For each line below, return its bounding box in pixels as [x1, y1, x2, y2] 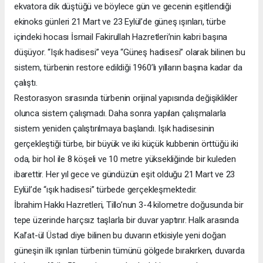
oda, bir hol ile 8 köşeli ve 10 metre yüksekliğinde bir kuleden [14, 153, 236, 164]
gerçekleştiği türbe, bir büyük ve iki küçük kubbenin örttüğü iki [14, 138, 238, 149]
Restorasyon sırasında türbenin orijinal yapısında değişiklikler [14, 92, 238, 103]
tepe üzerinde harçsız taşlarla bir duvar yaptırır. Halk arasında [14, 214, 239, 225]
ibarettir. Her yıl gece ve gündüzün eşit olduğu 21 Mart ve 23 [14, 168, 235, 180]
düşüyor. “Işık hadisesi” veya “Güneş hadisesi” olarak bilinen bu [14, 46, 245, 58]
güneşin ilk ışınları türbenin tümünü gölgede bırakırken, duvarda [14, 245, 245, 256]
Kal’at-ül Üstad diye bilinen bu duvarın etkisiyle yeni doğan [14, 230, 226, 241]
